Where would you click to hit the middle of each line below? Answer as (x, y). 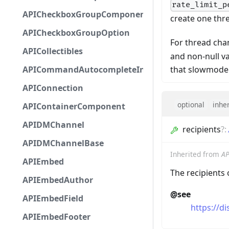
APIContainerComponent (74, 106)
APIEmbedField (53, 198)
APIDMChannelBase (63, 143)
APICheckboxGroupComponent (86, 14)
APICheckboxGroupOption (76, 33)
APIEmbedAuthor (58, 180)
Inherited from (196, 154)
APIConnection (53, 88)
